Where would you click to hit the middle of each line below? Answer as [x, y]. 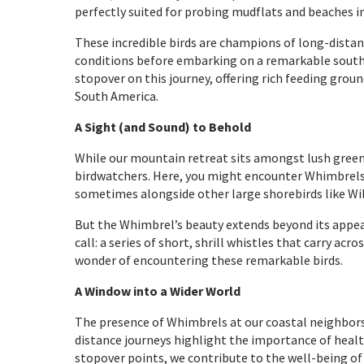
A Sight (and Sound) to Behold [163, 127]
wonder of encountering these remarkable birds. [209, 260]
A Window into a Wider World [158, 291]
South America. [117, 96]
